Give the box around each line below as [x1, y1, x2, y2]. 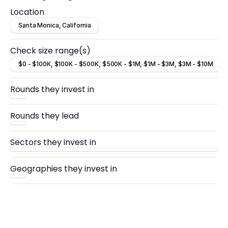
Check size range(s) [10, 45, 91, 56]
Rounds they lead [10, 110, 79, 122]
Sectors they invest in [10, 136, 96, 148]
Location [10, 6, 44, 18]
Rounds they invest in [10, 83, 94, 95]
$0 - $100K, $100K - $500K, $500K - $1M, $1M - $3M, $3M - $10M [18, 60, 213, 68]
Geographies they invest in [10, 163, 117, 175]
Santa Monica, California [18, 21, 92, 29]
